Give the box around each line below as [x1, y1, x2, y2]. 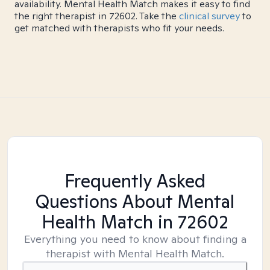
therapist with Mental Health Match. [46, 246, 224, 260]
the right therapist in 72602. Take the [14, 10, 179, 22]
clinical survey [179, 10, 240, 22]
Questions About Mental [36, 189, 234, 213]
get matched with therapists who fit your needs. [14, 22, 224, 34]
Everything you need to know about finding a [24, 232, 246, 246]
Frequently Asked [64, 169, 206, 193]
